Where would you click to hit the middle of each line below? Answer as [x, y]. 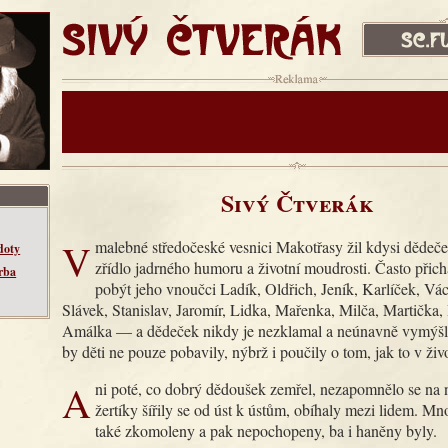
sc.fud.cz [390, 22]
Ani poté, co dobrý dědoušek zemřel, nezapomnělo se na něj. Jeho [76, 402]
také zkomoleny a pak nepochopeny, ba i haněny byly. [266, 430]
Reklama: [297, 81]
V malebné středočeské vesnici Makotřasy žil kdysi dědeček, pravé [76, 260]
